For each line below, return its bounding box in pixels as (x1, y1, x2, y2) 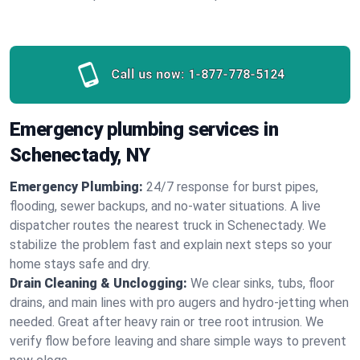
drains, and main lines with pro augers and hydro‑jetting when (10, 295, 349, 310)
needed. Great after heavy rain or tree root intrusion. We (10, 314, 324, 329)
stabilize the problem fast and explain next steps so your (10, 237, 332, 252)
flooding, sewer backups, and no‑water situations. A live (10, 198, 321, 214)
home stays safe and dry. (10, 256, 150, 272)
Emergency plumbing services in (10, 118, 278, 141)
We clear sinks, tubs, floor (190, 276, 334, 291)
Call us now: (111, 67, 185, 82)
